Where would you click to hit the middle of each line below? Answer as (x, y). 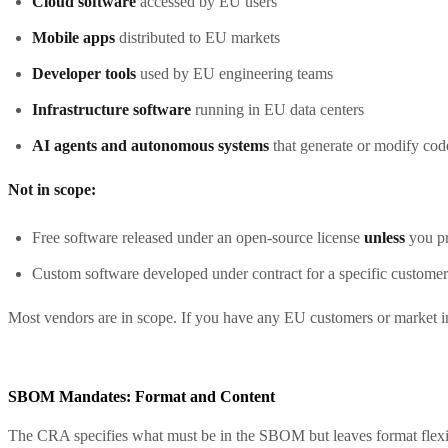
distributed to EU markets (197, 37)
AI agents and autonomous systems (150, 145)
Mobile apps (73, 37)
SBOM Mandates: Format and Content (141, 396)
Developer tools (84, 73)
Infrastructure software (111, 109)
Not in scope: (52, 189)
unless (384, 237)
